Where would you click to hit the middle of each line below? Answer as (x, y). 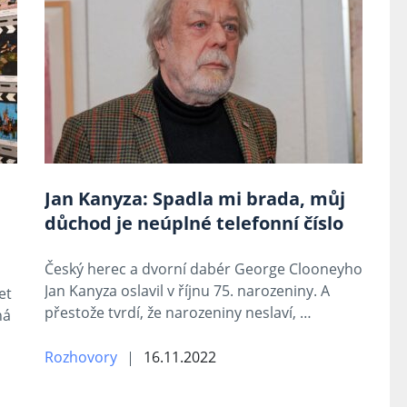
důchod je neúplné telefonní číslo (194, 223)
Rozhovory (81, 357)
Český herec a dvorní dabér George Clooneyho (203, 269)
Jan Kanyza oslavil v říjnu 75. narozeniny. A (187, 291)
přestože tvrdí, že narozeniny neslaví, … (178, 313)
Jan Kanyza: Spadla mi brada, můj (195, 199)
